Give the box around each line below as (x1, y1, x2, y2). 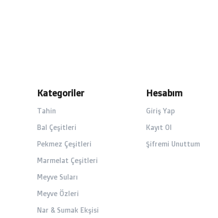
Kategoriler (37, 88, 84, 98)
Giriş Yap (145, 107, 175, 115)
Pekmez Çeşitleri (37, 140, 91, 148)
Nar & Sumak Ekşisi (37, 206, 99, 214)
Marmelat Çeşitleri (37, 156, 98, 164)
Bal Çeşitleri (37, 123, 76, 131)
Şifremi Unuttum (145, 140, 200, 148)
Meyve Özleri (37, 189, 79, 198)
